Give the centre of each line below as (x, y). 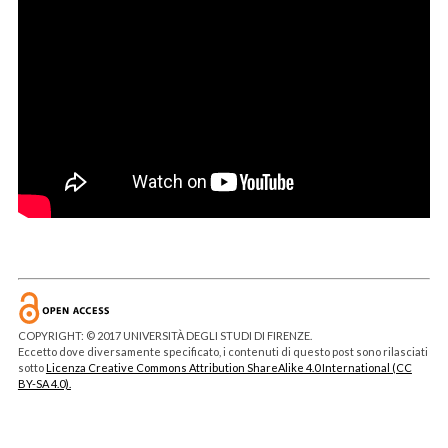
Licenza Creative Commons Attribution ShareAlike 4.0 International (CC (228, 367)
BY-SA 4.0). (44, 383)
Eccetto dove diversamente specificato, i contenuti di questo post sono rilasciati (222, 351)
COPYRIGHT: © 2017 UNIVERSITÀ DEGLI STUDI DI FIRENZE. (164, 335)
